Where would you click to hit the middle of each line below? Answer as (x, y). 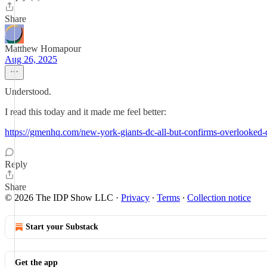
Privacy (135, 198)
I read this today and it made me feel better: (86, 112)
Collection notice (219, 198)
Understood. (28, 91)
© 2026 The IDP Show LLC (59, 198)
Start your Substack (62, 227)
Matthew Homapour (43, 49)
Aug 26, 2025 (31, 59)
